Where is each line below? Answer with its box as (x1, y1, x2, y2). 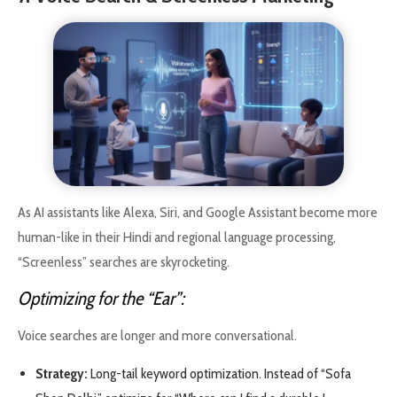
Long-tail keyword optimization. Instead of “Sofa (88, 364, 351, 382)
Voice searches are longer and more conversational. (18, 327, 297, 345)
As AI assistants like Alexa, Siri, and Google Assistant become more (18, 203, 378, 221)
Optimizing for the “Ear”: (18, 287, 184, 310)
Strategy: (35, 364, 88, 382)
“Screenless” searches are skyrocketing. (18, 253, 230, 270)
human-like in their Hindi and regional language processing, (18, 228, 336, 245)
